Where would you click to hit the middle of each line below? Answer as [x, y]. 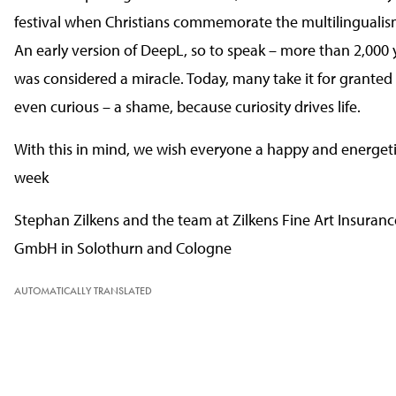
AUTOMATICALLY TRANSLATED [83, 291]
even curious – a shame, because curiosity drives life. [187, 107]
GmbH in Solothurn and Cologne [123, 248]
